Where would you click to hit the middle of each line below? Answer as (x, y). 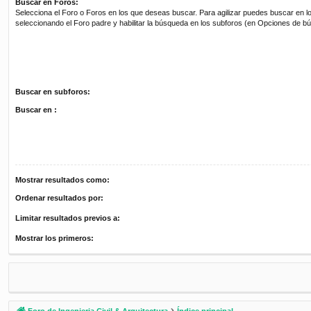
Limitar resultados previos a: (68, 218)
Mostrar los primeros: (54, 238)
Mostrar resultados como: (62, 179)
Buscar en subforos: (53, 91)
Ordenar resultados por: (59, 197)
